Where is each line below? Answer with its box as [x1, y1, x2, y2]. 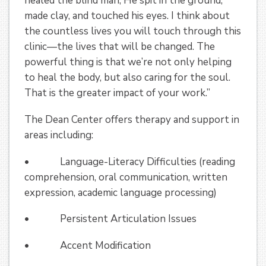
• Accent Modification [24, 238, 151, 252]
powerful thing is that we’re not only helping [24, 55, 232, 69]
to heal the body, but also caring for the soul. [24, 71, 230, 85]
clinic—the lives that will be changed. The [24, 40, 215, 54]
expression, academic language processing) [24, 185, 217, 199]
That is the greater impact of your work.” [24, 86, 210, 100]
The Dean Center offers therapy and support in [24, 112, 239, 126]
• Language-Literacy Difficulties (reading [24, 154, 235, 169]
